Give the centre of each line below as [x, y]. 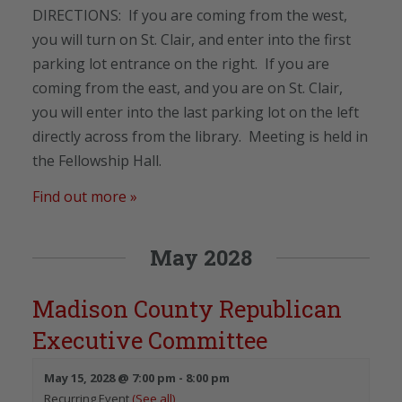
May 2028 [201, 257]
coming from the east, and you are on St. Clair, [188, 87]
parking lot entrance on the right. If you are [181, 63]
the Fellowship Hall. [97, 160]
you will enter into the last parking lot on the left [196, 112]
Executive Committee [150, 340]
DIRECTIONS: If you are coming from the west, [190, 15]
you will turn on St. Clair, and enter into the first [192, 39]
